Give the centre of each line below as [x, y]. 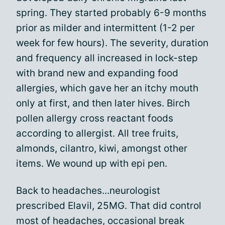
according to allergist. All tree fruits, [97, 133]
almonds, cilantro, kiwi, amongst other [102, 148]
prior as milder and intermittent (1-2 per [105, 28]
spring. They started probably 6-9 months [111, 13]
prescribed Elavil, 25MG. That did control [109, 206]
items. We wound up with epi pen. [92, 163]
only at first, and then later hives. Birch [103, 103]
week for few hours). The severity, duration [112, 43]
